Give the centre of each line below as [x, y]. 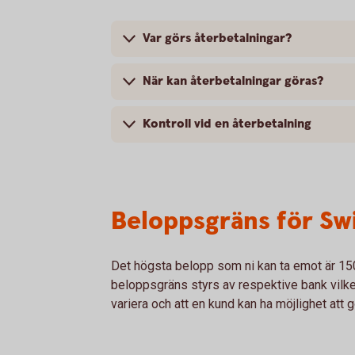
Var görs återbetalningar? [217, 39]
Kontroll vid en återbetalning [227, 124]
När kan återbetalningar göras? [233, 82]
